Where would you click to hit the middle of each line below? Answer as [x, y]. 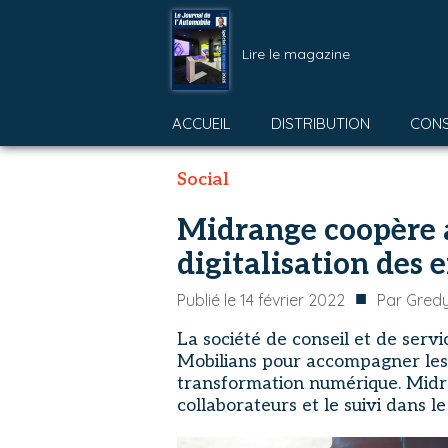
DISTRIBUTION [320, 123]
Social [203, 179]
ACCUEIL [201, 123]
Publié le [208, 300]
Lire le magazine [296, 53]
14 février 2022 [292, 300]
